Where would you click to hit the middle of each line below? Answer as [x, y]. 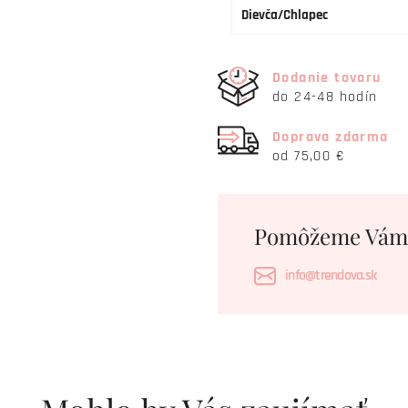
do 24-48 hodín [325, 97]
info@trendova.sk [331, 275]
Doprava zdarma [331, 137]
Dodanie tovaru [327, 77]
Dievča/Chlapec [285, 15]
